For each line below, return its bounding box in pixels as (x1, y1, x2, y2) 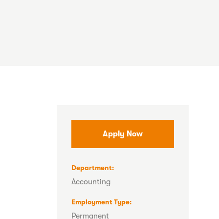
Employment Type (71, 197, 130, 206)
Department (71, 164, 112, 172)
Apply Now (103, 130, 143, 138)
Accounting (71, 177, 110, 187)
